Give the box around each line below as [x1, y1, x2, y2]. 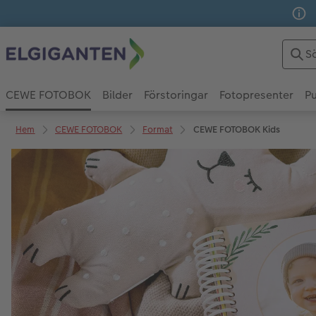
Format [142, 123, 173, 137]
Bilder [102, 86, 133, 103]
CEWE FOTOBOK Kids [193, 123, 280, 137]
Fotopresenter [219, 86, 293, 103]
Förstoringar [144, 86, 208, 103]
